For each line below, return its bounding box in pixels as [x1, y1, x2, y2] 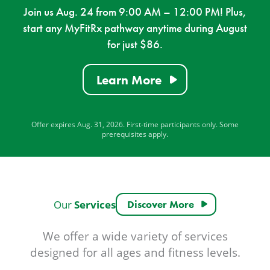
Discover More [127, 198, 195, 212]
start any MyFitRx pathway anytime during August [23, 21, 247, 36]
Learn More [96, 72, 162, 87]
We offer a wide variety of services [42, 228, 228, 244]
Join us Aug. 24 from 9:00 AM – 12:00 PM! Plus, [24, 5, 246, 19]
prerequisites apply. [102, 129, 168, 139]
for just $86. [107, 37, 163, 52]
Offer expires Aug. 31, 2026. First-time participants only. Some [31, 119, 239, 130]
